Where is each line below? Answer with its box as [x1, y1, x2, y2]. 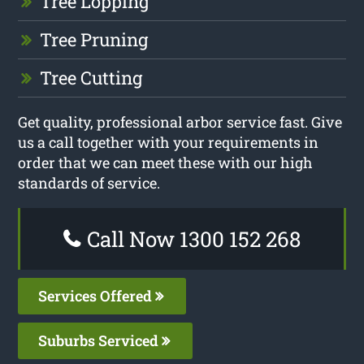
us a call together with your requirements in [18, 132, 319, 152]
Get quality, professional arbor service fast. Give [18, 111, 343, 132]
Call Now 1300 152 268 [82, 224, 301, 253]
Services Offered [38, 285, 156, 305]
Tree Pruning [40, 27, 149, 51]
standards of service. [18, 172, 161, 193]
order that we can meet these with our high [18, 152, 314, 172]
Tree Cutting [40, 65, 143, 89]
